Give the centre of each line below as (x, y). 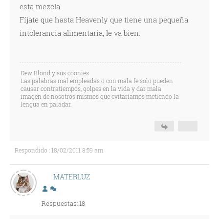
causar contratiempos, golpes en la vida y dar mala (91, 88)
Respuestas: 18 (63, 203)
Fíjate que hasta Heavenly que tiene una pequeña (104, 20)
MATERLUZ (71, 177)
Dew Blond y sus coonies (55, 73)
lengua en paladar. (46, 104)
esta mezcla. (41, 6)
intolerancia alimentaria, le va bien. (80, 33)
